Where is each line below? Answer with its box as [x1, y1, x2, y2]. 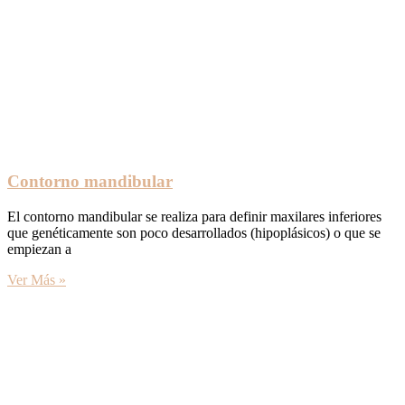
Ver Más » [7, 272, 66, 288]
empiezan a [7, 241, 71, 258]
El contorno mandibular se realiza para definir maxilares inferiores [7, 209, 381, 225]
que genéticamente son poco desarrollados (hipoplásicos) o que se [7, 225, 381, 241]
